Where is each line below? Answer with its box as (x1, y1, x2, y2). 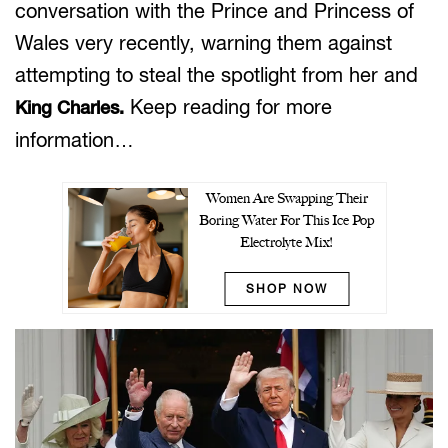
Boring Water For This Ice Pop (199, 212, 374, 229)
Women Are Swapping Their (205, 190, 368, 207)
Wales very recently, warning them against (15, 31, 392, 54)
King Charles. (15, 97, 124, 118)
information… (15, 128, 134, 151)
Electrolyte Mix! (240, 234, 333, 251)
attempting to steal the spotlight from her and (15, 63, 418, 86)
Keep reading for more (124, 95, 332, 118)
